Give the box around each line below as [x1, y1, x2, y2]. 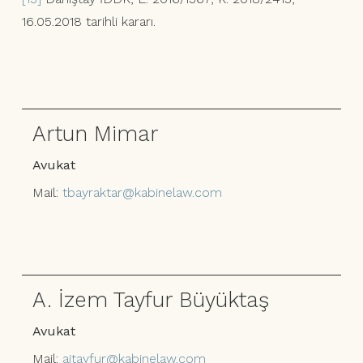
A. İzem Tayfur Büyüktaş [32, 286, 270, 312]
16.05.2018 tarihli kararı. [21, 14, 156, 30]
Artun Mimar [32, 120, 160, 146]
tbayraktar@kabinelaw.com [62, 184, 223, 200]
